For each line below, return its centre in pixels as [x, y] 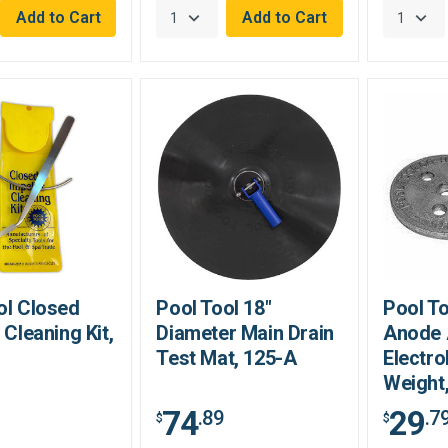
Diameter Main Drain [245, 333]
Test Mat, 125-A [226, 358]
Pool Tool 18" [214, 308]
